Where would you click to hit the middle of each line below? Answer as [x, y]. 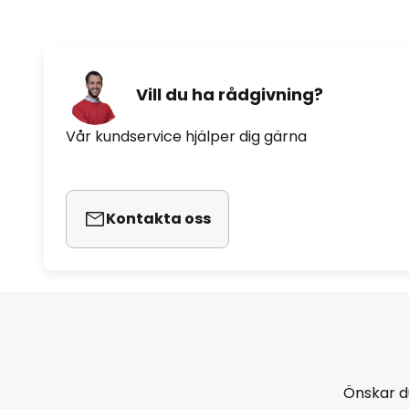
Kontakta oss [158, 218]
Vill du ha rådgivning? [230, 95]
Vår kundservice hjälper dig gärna [186, 136]
